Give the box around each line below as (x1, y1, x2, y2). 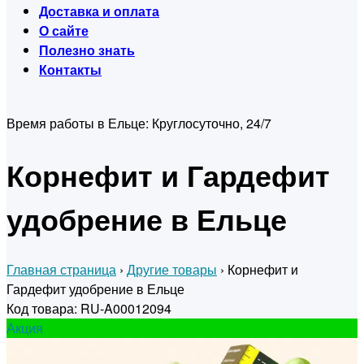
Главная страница (6, 260, 116, 279)
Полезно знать (39, 41, 135, 59)
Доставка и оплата (39, 2, 159, 20)
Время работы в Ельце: (6, 114, 152, 132)
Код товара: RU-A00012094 (6, 299, 171, 318)
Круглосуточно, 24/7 (152, 114, 271, 132)
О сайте (39, 21, 89, 40)
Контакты (39, 60, 102, 79)
